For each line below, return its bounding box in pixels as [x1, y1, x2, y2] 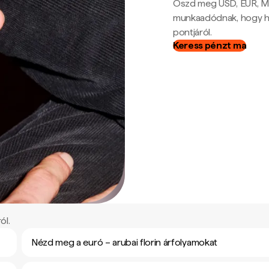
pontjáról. [173, 26, 212, 38]
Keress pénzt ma [173, 39, 247, 51]
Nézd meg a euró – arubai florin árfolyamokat [31, 237, 217, 248]
